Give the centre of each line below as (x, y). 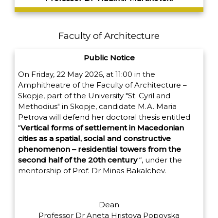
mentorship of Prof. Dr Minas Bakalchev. (92, 171)
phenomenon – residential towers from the (100, 149)
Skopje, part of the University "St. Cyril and (94, 96)
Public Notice (109, 57)
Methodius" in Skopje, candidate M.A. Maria (97, 107)
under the (163, 160)
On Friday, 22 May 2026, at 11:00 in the (87, 74)
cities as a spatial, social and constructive (94, 139)
